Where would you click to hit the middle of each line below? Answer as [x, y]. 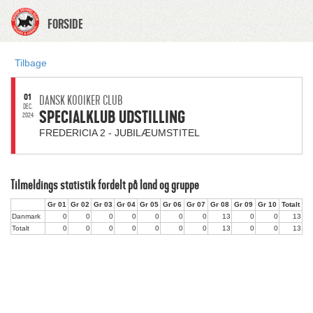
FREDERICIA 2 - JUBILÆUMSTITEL [119, 133]
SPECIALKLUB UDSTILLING [112, 117]
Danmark [26, 216]
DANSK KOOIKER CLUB [81, 101]
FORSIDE [65, 24]
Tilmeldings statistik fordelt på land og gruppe [105, 185]
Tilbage [31, 63]
